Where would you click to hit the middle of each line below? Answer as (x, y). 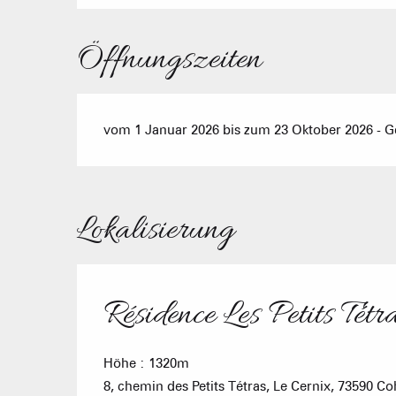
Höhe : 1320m (146, 363)
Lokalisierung (156, 230)
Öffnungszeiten (170, 60)
